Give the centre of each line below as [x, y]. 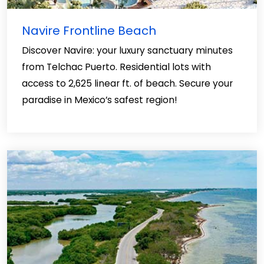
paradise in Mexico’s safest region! [100, 100]
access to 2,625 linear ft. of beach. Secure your [127, 83]
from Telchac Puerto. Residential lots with [116, 67]
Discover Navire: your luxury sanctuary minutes [127, 50]
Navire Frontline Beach [89, 31]
